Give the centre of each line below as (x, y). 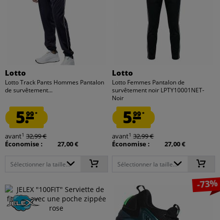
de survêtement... (29, 90)
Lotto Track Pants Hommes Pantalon (55, 82)
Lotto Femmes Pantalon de (149, 82)
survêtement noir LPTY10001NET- (158, 90)
